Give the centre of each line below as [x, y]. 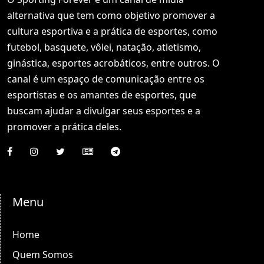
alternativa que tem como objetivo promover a [111, 15]
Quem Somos [43, 255]
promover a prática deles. [64, 127]
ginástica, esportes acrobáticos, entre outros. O [113, 63]
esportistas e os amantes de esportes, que [102, 95]
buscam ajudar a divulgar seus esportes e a [104, 111]
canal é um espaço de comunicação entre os [106, 79]
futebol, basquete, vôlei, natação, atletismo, [104, 47]
